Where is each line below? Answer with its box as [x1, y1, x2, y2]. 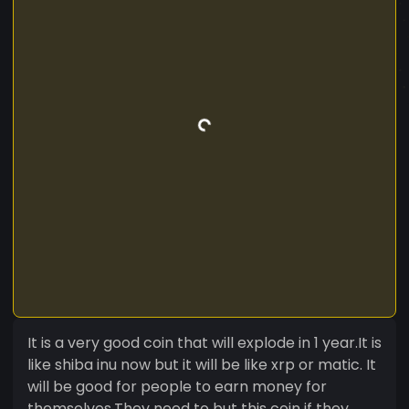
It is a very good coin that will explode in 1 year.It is [27, 331, 382, 353]
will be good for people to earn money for [27, 375, 327, 397]
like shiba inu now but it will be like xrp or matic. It [27, 353, 376, 375]
